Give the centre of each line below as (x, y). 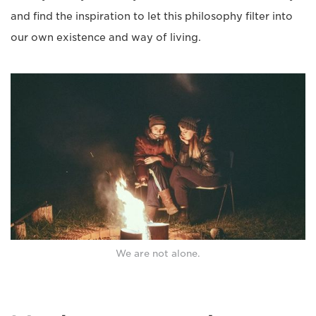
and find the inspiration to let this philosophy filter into (152, 16)
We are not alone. (158, 254)
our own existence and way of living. (106, 37)
